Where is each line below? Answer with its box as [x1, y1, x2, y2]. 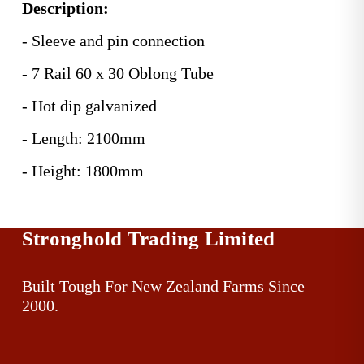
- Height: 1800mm [21, 161, 144, 180]
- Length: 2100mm [21, 128, 145, 147]
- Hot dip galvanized [21, 96, 157, 115]
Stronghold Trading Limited [21, 227, 275, 250]
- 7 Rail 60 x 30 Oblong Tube [21, 63, 214, 82]
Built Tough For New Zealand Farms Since [21, 277, 305, 296]
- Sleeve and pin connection [21, 31, 205, 50]
